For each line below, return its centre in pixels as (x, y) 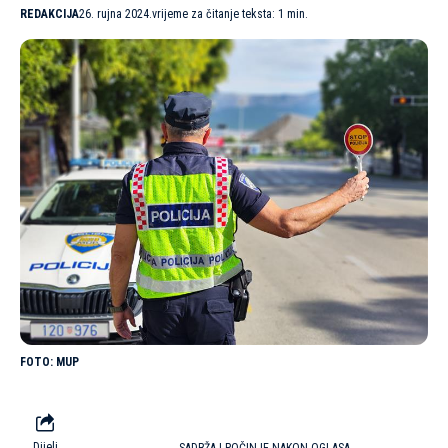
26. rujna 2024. (115, 14)
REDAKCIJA (49, 14)
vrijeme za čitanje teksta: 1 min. (230, 14)
